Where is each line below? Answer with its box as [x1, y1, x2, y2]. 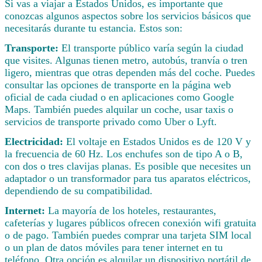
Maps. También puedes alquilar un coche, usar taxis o [5, 104, 233, 116]
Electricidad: [5, 135, 66, 147]
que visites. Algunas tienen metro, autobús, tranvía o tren [5, 54, 247, 67]
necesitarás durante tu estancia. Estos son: [5, 22, 182, 35]
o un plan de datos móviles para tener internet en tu [5, 241, 223, 253]
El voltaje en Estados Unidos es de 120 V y [66, 135, 251, 147]
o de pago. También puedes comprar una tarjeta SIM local [5, 229, 251, 241]
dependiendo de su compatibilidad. [5, 184, 153, 196]
